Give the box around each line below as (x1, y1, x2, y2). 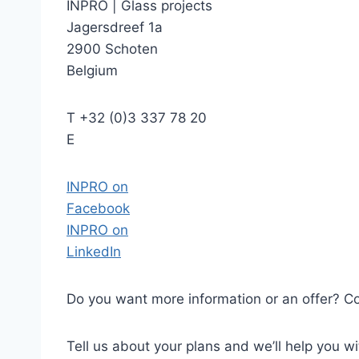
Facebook (67, 200, 130, 216)
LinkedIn (67, 244, 121, 260)
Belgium (67, 63, 118, 79)
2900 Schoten (67, 41, 158, 57)
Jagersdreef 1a (67, 19, 163, 35)
